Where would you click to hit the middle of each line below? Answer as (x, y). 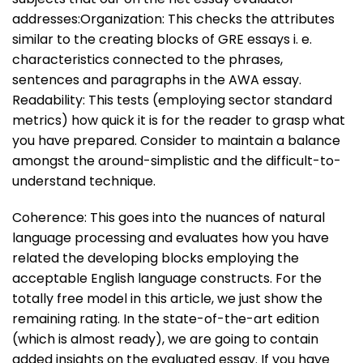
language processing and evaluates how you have (171, 237)
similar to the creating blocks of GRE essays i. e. (162, 39)
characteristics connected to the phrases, (147, 59)
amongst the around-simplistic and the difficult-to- (177, 160)
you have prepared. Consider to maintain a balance (176, 140)
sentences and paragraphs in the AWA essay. (157, 79)
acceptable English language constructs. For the (167, 278)
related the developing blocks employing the (156, 258)
